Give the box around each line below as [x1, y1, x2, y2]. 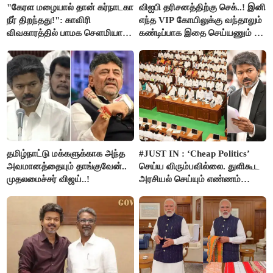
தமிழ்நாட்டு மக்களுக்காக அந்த [7, 148, 126, 158]
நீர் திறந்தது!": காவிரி [7, 15, 91, 25]
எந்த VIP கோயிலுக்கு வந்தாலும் [139, 15, 263, 25]
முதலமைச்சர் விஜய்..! [7, 174, 90, 184]
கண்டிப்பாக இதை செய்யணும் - [139, 27, 258, 38]
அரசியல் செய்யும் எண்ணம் [139, 174, 241, 184]
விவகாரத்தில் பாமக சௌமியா [7, 27, 123, 38]
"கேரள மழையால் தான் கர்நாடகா [7, 2, 134, 12]
